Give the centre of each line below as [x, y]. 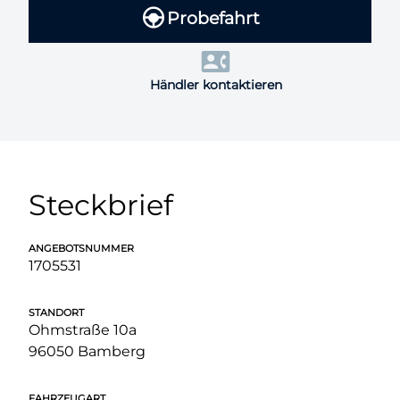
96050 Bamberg [87, 352]
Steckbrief [101, 205]
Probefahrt [213, 17]
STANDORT [56, 313]
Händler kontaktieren [216, 85]
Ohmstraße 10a [83, 330]
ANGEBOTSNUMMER [81, 249]
